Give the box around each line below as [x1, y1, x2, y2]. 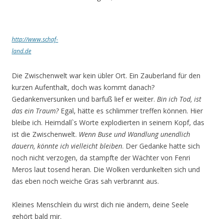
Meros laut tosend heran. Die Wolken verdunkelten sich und [12, 165, 200, 174]
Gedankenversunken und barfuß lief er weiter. [12, 94, 157, 104]
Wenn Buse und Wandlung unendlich [79, 130, 190, 139]
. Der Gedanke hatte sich [122, 141, 200, 151]
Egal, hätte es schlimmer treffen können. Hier [59, 106, 203, 115]
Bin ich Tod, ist [157, 94, 201, 104]
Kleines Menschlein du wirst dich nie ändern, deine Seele [12, 200, 189, 209]
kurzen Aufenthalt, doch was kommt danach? [12, 83, 154, 92]
